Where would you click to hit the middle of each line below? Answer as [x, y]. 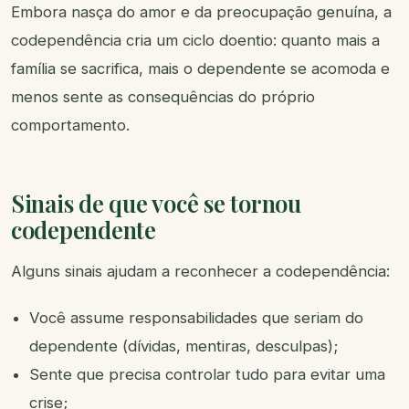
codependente [84, 230]
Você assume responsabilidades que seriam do [196, 318]
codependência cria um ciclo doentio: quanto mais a [195, 41]
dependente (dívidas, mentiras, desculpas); [184, 346]
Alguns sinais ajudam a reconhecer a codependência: [200, 272]
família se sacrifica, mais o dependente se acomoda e [200, 69]
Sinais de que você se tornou [156, 203]
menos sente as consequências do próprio [163, 97]
